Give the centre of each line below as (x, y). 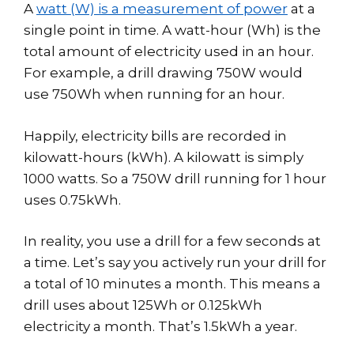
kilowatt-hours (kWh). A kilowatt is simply (164, 157)
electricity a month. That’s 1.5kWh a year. (162, 327)
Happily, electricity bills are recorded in (155, 136)
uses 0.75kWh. (72, 200)
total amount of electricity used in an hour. (169, 52)
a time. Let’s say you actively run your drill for (175, 263)
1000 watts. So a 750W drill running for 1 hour (175, 178)
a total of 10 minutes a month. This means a (172, 284)
